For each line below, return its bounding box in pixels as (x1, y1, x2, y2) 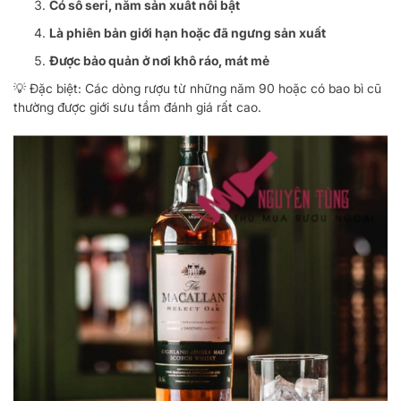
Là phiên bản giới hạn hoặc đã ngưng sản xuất (49, 25, 326, 41)
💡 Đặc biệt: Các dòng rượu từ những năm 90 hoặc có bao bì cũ (13, 81, 381, 97)
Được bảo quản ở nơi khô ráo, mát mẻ (49, 53, 269, 69)
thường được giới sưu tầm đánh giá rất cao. (13, 99, 261, 115)
